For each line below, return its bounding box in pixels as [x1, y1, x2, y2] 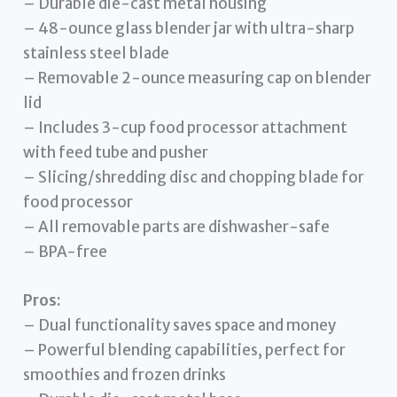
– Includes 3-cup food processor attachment [23, 118, 348, 138]
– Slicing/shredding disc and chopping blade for [23, 167, 365, 188]
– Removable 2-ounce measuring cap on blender [23, 68, 372, 89]
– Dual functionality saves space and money [23, 315, 337, 336]
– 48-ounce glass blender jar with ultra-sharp [23, 19, 355, 39]
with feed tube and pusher [23, 143, 209, 163]
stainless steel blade [23, 43, 170, 64]
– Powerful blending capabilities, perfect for [23, 340, 346, 361]
